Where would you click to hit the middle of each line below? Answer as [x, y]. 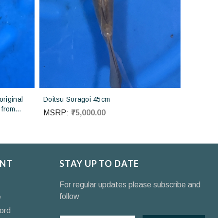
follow [70, 197]
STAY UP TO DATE [99, 164]
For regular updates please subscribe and [130, 185]
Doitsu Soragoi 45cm [77, 100]
